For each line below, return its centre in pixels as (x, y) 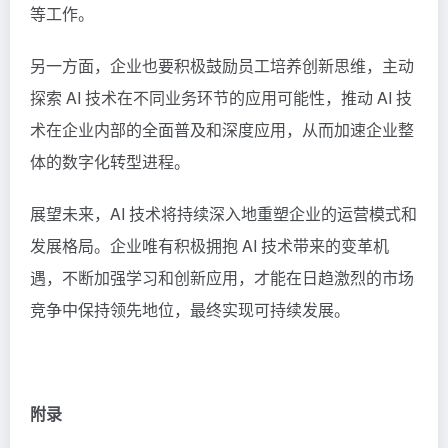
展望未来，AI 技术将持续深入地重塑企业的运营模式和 (223, 213)
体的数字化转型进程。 (110, 161)
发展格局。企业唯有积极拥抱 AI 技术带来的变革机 (209, 245)
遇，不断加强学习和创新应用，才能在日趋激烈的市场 (222, 277)
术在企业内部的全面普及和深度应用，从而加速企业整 (222, 129)
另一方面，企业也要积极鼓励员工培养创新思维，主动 (222, 65)
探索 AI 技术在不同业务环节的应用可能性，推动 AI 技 (221, 97)
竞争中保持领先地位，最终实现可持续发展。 (190, 309)
